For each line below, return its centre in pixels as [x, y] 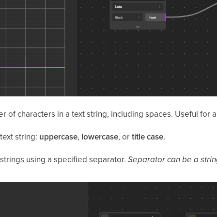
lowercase [100, 137]
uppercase [58, 137]
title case [147, 137]
